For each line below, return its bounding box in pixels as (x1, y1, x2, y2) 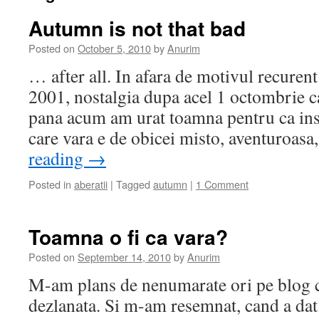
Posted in (28, 177, 71, 192)
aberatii (74, 177, 108, 192)
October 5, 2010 (78, 41, 151, 56)
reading (28, 146, 88, 170)
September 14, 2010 (78, 249, 171, 264)
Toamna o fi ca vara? (28, 222, 228, 251)
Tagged (116, 177, 150, 192)
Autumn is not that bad (28, 14, 246, 43)
